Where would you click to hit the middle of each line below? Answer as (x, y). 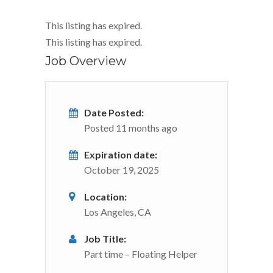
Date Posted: (114, 112)
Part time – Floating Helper (141, 253)
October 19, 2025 (122, 169)
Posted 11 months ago (131, 127)
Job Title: (105, 238)
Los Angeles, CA (118, 211)
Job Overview (86, 61)
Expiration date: (121, 154)
